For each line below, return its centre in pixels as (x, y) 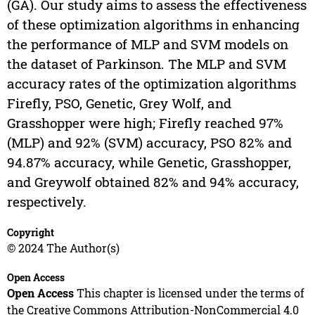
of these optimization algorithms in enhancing (153, 24)
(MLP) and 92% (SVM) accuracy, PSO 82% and (149, 142)
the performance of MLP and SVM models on (147, 44)
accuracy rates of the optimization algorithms (151, 83)
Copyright (30, 232)
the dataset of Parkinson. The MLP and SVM (146, 63)
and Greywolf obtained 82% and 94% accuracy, (153, 181)
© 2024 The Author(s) (63, 247)
